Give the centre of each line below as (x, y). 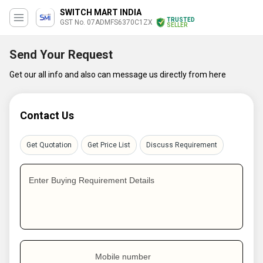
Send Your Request (61, 55)
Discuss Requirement (182, 145)
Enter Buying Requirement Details (92, 180)
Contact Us (47, 115)
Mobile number (123, 257)
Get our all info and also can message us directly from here (118, 75)
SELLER (177, 25)
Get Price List (109, 145)
